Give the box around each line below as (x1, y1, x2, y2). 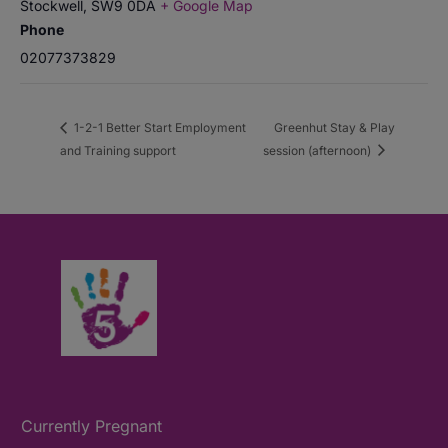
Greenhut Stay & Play (273, 119, 395, 135)
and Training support (60, 142, 176, 158)
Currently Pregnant (21, 415, 163, 436)
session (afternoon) (262, 142, 374, 158)
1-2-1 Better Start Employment (71, 119, 246, 135)
